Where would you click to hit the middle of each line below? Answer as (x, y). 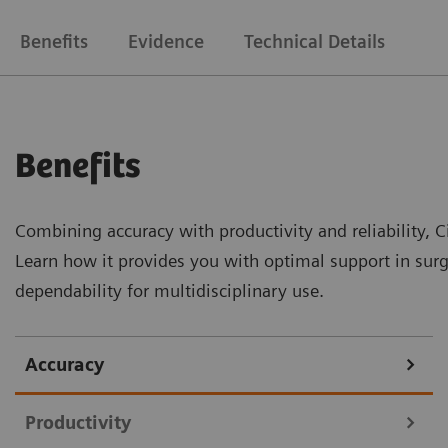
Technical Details (314, 42)
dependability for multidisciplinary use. (169, 291)
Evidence (166, 42)
